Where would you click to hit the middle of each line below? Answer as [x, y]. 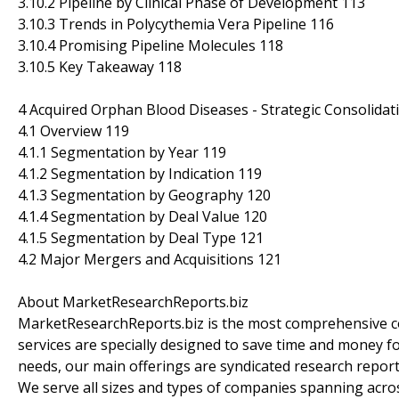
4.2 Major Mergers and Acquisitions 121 [150, 259]
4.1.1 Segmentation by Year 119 [122, 152]
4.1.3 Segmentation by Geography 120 [144, 195]
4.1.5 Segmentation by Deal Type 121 [141, 237]
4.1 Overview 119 [73, 130]
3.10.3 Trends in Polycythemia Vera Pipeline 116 [176, 24]
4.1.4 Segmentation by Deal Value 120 [142, 216]
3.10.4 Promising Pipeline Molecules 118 [151, 45]
